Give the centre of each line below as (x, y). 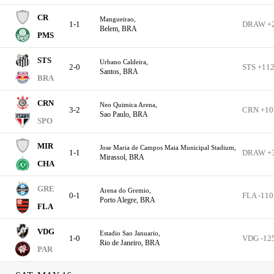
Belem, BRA (118, 29)
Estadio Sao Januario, (130, 233)
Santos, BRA (119, 72)
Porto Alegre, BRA (128, 200)
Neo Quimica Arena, (128, 105)
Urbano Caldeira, (124, 62)
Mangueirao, (118, 19)
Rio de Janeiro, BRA (130, 243)
